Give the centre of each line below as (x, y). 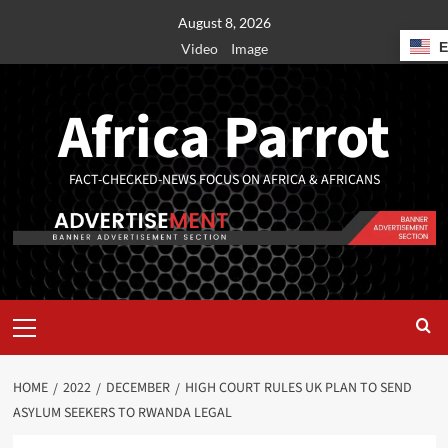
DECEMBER (137, 388)
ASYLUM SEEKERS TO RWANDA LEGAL (122, 413)
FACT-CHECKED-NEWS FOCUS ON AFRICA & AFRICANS (224, 180)
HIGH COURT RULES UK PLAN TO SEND (298, 388)
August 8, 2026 (224, 22)
